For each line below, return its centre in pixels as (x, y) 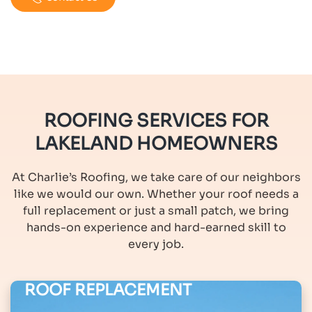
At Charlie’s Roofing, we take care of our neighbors (156, 177)
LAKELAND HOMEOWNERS (156, 143)
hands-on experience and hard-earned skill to (156, 227)
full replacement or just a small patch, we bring (156, 211)
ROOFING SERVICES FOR (156, 120)
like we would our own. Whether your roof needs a (156, 194)
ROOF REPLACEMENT (108, 290)
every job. (156, 244)
